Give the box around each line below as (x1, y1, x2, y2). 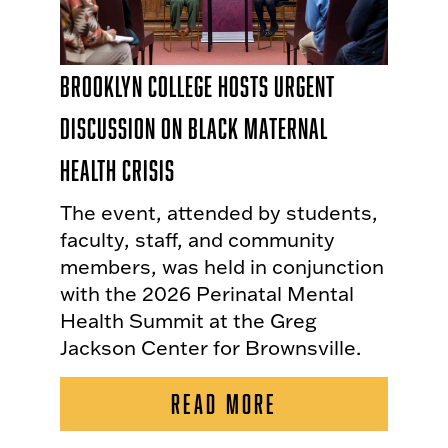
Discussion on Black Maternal (60, 112, 328, 145)
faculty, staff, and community (60, 226, 335, 253)
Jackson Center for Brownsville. (60, 334, 361, 361)
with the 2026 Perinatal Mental (60, 280, 354, 307)
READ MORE (170, 389, 278, 419)
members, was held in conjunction (60, 253, 384, 280)
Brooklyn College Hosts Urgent (60, 70, 335, 103)
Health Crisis (60, 154, 175, 187)
